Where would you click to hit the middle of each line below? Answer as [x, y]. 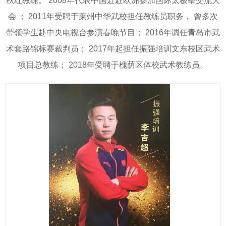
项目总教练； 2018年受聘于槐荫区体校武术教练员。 [113, 65]
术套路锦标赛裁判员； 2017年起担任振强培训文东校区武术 [113, 48]
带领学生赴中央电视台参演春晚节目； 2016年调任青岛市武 [113, 32]
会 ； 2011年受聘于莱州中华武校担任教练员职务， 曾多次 [113, 16]
